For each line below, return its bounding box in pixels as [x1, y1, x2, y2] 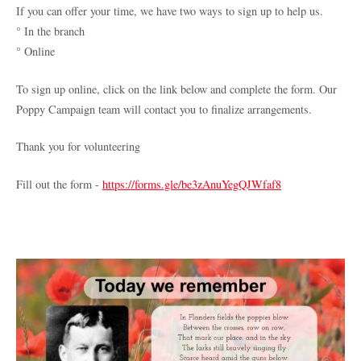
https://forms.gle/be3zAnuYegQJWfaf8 [102, 176, 281, 192]
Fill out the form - [16, 176, 102, 192]
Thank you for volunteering [16, 139, 140, 155]
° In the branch [16, 23, 85, 39]
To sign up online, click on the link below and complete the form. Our [16, 81, 337, 97]
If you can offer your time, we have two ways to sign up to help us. [16, 2, 323, 19]
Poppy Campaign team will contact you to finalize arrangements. [16, 101, 312, 117]
